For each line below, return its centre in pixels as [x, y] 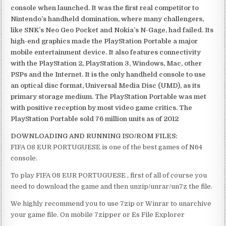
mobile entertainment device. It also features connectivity [106, 52]
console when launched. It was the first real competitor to [105, 8]
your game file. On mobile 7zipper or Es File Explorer [98, 214]
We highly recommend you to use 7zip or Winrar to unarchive [111, 203]
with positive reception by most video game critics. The [102, 107]
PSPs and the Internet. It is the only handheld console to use [108, 74]
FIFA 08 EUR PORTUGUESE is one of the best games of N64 [107, 147]
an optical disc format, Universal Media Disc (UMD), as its [106, 85]
